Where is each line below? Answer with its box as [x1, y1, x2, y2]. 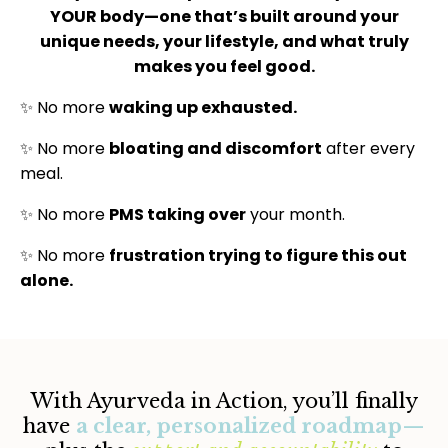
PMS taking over [109, 202, 246, 226]
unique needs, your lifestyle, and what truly [39, 29, 409, 53]
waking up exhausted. [109, 95, 297, 119]
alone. [20, 268, 73, 292]
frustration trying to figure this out [109, 243, 407, 267]
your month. [246, 202, 345, 226]
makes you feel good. [133, 54, 315, 78]
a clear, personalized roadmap [76, 413, 402, 438]
